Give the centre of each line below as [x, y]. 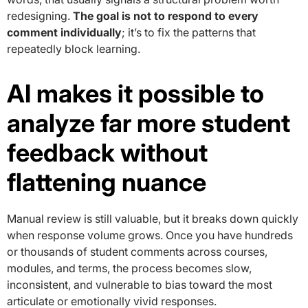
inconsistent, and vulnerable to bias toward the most [140, 285]
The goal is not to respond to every [166, 16]
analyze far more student [148, 123]
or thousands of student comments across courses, [137, 252]
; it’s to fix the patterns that [189, 33]
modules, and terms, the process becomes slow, [129, 268]
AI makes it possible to [135, 94]
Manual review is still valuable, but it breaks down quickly [153, 219]
